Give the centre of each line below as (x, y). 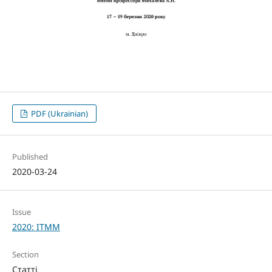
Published (30, 157)
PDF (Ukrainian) (59, 114)
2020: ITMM (36, 227)
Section (25, 255)
